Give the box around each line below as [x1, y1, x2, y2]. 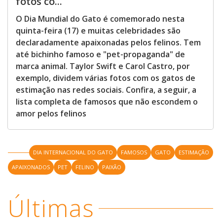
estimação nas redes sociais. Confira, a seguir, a [16, 84, 196, 95]
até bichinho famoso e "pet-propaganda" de [16, 49, 185, 60]
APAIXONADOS [12, 163, 50, 171]
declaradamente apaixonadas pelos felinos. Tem [16, 37, 201, 48]
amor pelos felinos [16, 108, 86, 119]
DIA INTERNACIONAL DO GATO [33, 148, 113, 156]
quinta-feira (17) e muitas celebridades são [16, 25, 181, 36]
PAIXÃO [102, 163, 121, 171]
